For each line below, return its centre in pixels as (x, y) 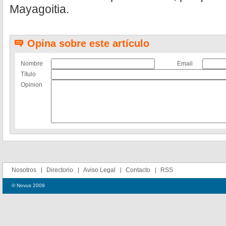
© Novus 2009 (28, 185)
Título (28, 74)
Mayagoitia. (39, 9)
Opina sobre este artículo (88, 43)
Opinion (32, 85)
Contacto (138, 170)
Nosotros (24, 170)
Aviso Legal (99, 170)
